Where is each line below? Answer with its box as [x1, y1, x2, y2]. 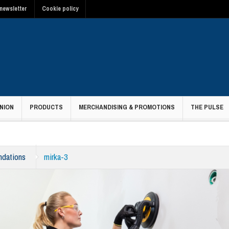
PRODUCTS [30, 103, 63, 111]
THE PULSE [191, 103, 223, 111]
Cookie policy [42, 5, 78, 13]
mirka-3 [44, 151, 68, 163]
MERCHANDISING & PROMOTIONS [79, 103, 175, 111]
